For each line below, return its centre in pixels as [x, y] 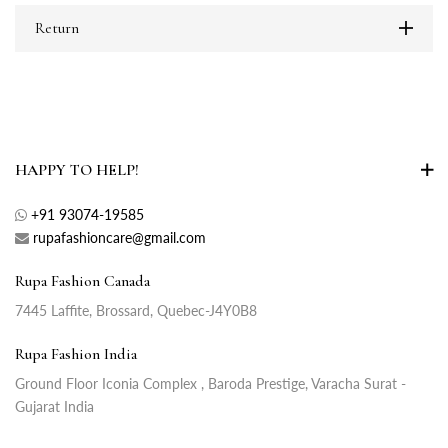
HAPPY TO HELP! [77, 170]
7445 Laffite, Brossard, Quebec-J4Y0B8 [136, 311]
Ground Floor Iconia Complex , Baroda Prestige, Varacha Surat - [210, 384]
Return [57, 28]
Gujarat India [54, 407]
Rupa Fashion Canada [82, 281]
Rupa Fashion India [76, 354]
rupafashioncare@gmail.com [119, 238]
